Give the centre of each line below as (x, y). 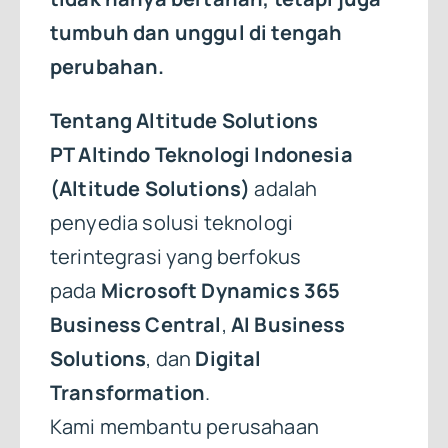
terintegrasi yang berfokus (175, 256)
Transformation (127, 392)
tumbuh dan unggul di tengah (196, 32)
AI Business (288, 324)
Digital (228, 358)
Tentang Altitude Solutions (184, 120)
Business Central (135, 324)
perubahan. (107, 66)
